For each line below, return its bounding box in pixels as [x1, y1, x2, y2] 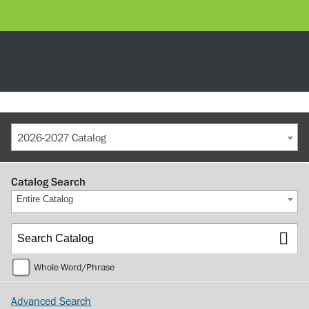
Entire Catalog [16, 194, 73, 204]
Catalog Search [11, 175, 86, 189]
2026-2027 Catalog [17, 131, 106, 145]
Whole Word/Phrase [34, 261, 114, 274]
